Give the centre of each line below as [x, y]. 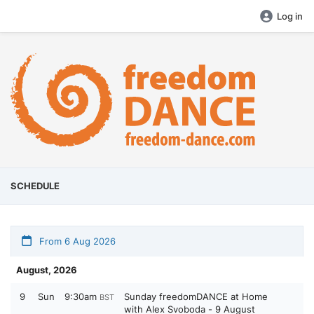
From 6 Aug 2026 [76, 241]
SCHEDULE [35, 186]
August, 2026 [47, 270]
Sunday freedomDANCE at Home [196, 296]
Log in [290, 16]
